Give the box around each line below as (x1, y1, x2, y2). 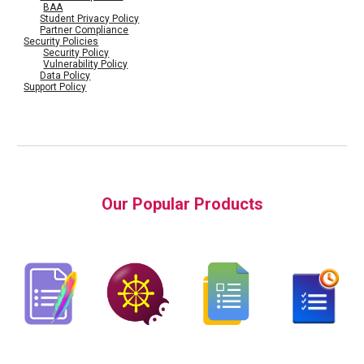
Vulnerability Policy (43, 58, 128, 70)
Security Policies (24, 36, 99, 47)
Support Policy (24, 81, 87, 93)
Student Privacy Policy (40, 13, 140, 24)
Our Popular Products (101, 194, 263, 214)
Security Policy (43, 47, 110, 58)
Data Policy (40, 70, 91, 81)
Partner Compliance (40, 24, 129, 36)
